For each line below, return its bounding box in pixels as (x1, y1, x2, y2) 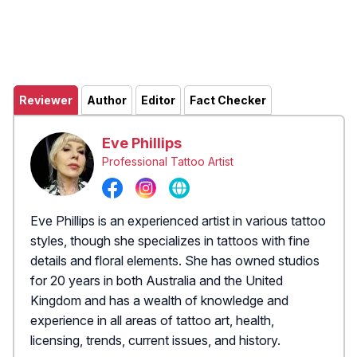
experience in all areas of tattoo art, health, (30, 312, 274, 329)
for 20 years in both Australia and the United (30, 273, 283, 289)
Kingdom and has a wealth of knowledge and (30, 292, 288, 309)
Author (87, 92, 127, 107)
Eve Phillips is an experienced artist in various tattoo (30, 213, 326, 229)
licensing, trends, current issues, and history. (30, 332, 280, 349)
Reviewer (19, 92, 73, 107)
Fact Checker (190, 92, 266, 107)
